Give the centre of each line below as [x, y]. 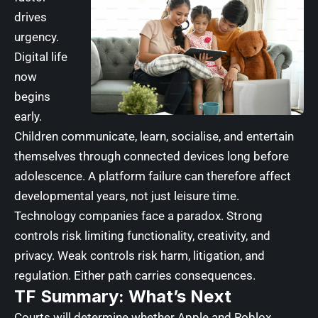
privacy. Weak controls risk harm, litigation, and [139, 255]
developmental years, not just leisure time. [127, 196]
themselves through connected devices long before [152, 156]
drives [31, 17]
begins [32, 96]
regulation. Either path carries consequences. [135, 275]
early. [28, 116]
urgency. [37, 37]
